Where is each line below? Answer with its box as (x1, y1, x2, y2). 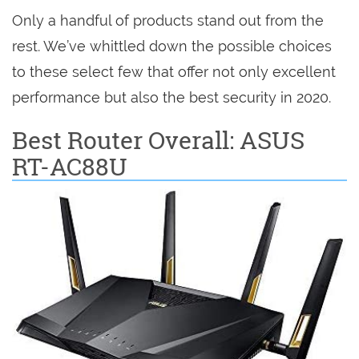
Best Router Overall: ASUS (12, 124, 305, 156)
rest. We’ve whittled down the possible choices (12, 38, 332, 55)
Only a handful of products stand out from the (12, 12, 324, 30)
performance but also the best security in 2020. (12, 89, 331, 107)
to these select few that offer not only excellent (12, 63, 336, 81)
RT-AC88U (12, 151, 127, 183)
